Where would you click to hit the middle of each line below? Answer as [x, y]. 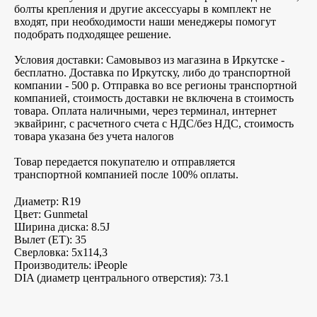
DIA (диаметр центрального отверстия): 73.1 [122, 277]
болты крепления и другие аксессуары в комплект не [143, 8]
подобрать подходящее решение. [93, 34]
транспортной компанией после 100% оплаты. [126, 174]
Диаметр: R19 [47, 201]
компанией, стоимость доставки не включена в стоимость [154, 98]
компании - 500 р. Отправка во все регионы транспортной [156, 85]
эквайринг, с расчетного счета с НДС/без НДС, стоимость [154, 123]
